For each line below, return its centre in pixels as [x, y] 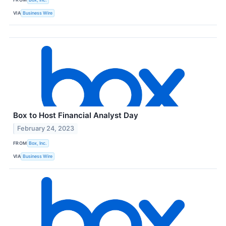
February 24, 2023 [46, 128]
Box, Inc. [38, 143]
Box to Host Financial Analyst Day [76, 116]
